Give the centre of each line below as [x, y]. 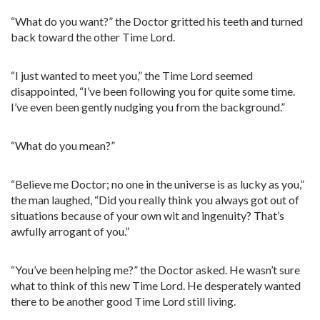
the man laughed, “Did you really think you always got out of [155, 200]
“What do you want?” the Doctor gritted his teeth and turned [157, 21]
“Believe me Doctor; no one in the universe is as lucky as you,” [157, 184]
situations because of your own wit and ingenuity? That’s [147, 215]
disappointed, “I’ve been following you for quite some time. [153, 91]
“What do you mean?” [63, 145]
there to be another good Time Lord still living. [123, 301]
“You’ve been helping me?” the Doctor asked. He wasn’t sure [155, 270]
